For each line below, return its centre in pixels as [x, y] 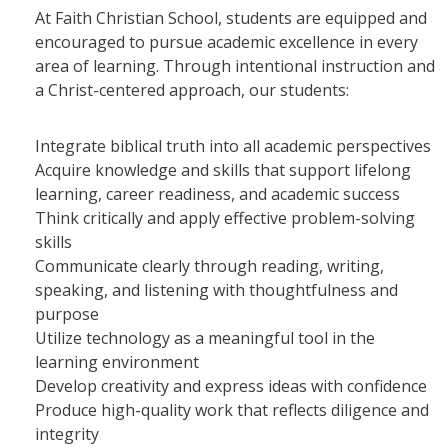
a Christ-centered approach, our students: [191, 90]
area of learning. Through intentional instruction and [234, 66]
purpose [66, 314]
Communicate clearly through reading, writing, [209, 266]
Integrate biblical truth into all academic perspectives [232, 146]
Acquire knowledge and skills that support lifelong [222, 170]
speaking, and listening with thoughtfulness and [216, 290]
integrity [66, 434]
